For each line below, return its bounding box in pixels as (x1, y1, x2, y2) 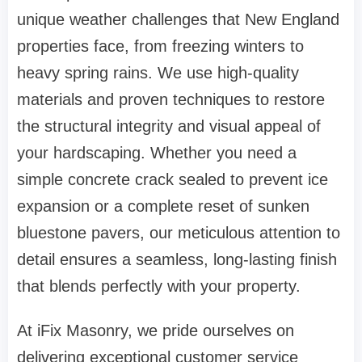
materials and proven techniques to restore (17, 90, 325, 109)
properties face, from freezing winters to (17, 37, 304, 56)
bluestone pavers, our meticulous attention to (17, 224, 340, 242)
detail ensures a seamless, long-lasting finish (17, 250, 337, 269)
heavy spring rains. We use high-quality (17, 64, 299, 82)
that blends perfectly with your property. (17, 277, 301, 296)
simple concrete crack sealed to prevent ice (17, 170, 328, 189)
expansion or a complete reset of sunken (17, 197, 309, 216)
